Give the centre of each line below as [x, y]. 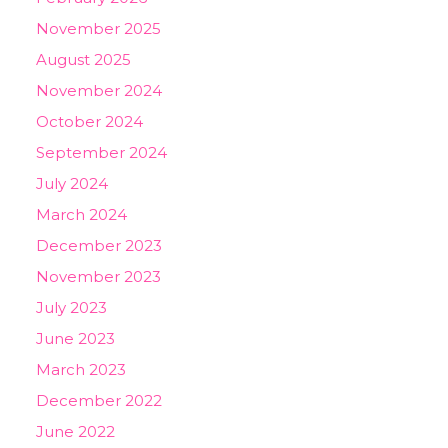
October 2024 [89, 121]
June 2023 [75, 338]
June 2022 [75, 431]
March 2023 [81, 369]
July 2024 [72, 183]
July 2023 [71, 307]
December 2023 [99, 245]
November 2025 [98, 28]
